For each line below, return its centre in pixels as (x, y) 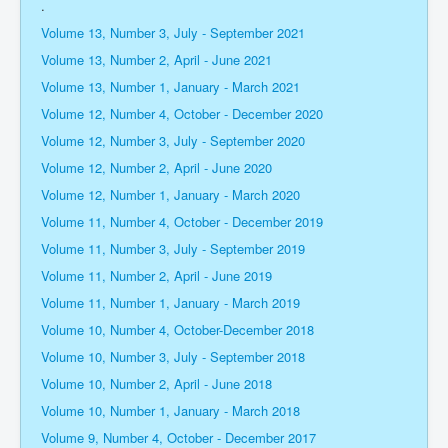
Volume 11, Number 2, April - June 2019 (158, 276)
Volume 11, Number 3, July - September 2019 (175, 249)
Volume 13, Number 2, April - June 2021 (156, 60)
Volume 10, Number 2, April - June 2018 (156, 384)
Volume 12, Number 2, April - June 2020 (156, 168)
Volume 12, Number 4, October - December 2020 (182, 114)
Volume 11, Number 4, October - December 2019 (184, 222)
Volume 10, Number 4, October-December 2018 (179, 330)
